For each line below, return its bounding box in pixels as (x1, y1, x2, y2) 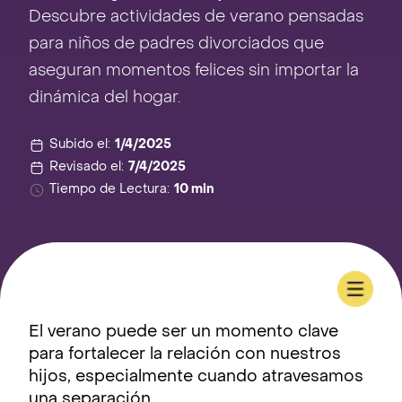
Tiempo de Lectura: (49, 184, 170, 196)
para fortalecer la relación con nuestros (29, 347, 341, 363)
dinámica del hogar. (29, 91, 180, 106)
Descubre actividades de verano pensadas (29, 10, 363, 25)
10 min (174, 184, 214, 196)
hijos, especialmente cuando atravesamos (29, 370, 363, 385)
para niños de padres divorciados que (29, 37, 324, 52)
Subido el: (49, 139, 110, 151)
